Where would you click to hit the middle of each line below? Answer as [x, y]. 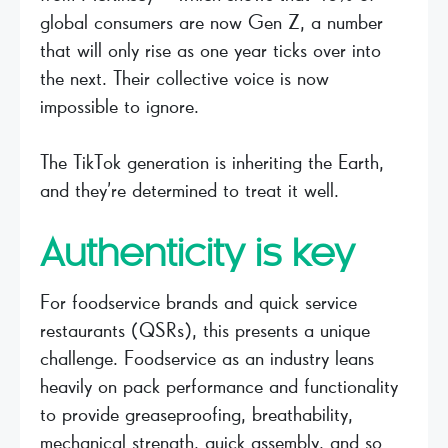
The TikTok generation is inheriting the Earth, [212, 162]
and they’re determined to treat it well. [189, 190]
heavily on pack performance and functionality [219, 386]
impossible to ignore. [119, 106]
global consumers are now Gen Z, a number [211, 22]
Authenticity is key [197, 255]
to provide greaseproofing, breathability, [196, 414]
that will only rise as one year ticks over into [210, 50]
